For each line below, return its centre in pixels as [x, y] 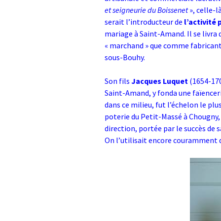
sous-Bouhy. [125, 57]
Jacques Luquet [160, 81]
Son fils [118, 81]
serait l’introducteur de [144, 22]
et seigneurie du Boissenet [146, 10]
